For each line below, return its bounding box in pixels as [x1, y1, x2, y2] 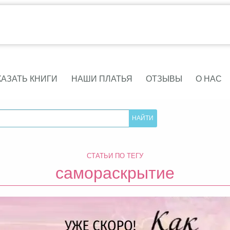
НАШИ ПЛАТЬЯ [71, 72, 132, 85]
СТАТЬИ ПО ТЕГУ [87, 150, 143, 160]
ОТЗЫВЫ [145, 72, 182, 85]
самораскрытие [55, 160, 175, 183]
